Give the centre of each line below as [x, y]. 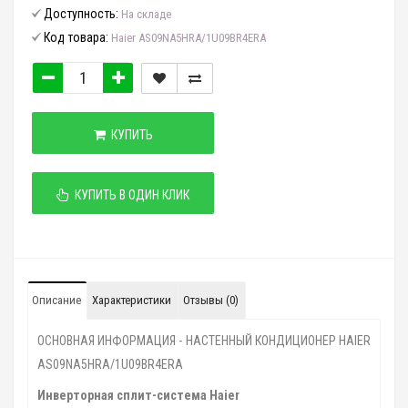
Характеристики [132, 300]
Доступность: [81, 14]
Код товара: [76, 37]
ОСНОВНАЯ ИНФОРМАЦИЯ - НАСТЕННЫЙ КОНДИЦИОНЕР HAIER [204, 341]
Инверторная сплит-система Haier [138, 395]
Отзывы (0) [211, 300]
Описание [56, 300]
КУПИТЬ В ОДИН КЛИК [129, 195]
